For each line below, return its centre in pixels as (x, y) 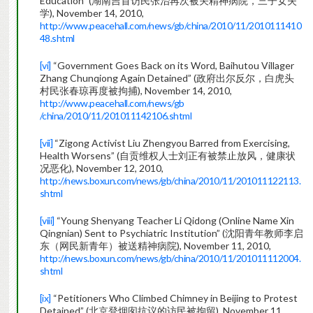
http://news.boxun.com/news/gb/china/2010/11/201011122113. (170, 181)
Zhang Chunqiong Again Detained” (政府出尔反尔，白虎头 (167, 78)
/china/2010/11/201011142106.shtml (116, 116)
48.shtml (57, 38)
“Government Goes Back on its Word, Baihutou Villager (172, 66)
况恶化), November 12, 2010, (101, 168)
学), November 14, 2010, (92, 13)
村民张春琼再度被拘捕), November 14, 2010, (136, 91)
